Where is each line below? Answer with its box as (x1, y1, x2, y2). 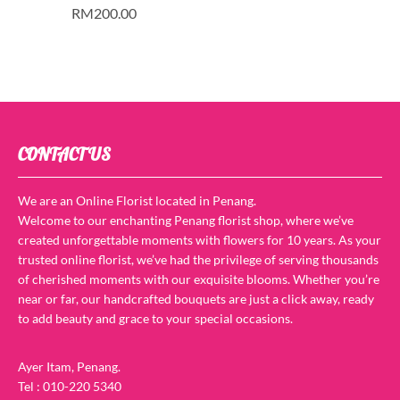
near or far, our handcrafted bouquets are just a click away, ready (18, 290, 374, 306)
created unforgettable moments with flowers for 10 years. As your (18, 231, 381, 247)
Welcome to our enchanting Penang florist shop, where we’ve (18, 212, 354, 228)
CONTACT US (18, 143, 111, 165)
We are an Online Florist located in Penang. (18, 192, 256, 208)
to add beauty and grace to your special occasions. (18, 310, 293, 326)
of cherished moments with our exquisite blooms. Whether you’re (18, 271, 379, 287)
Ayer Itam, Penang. (18, 358, 121, 374)
